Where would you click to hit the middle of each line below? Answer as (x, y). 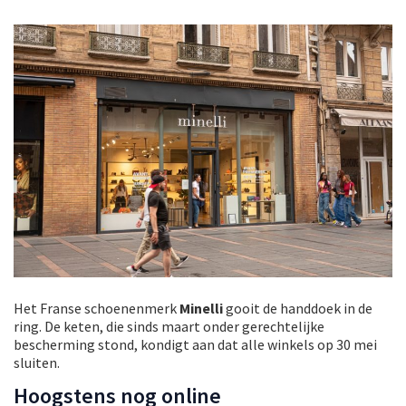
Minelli (203, 308)
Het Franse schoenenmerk (97, 308)
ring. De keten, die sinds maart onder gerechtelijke (169, 326)
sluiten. (37, 362)
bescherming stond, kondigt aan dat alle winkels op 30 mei (195, 344)
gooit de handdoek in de (299, 308)
